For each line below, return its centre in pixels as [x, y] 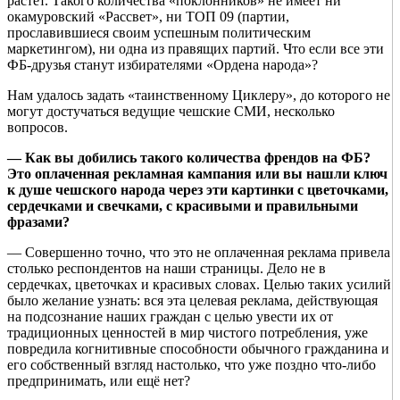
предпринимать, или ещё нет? [99, 381]
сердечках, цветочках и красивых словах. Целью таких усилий [199, 285]
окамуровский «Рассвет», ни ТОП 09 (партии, [148, 17]
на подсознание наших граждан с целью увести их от [170, 317]
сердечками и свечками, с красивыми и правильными [183, 206]
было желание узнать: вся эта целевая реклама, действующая [192, 301]
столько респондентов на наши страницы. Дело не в [167, 269]
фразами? [38, 222]
